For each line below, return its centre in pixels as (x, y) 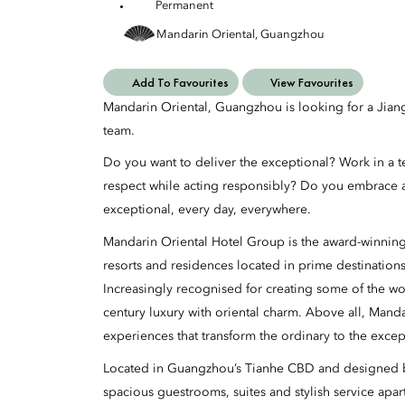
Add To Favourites (180, 82)
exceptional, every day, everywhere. (207, 210)
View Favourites (311, 82)
